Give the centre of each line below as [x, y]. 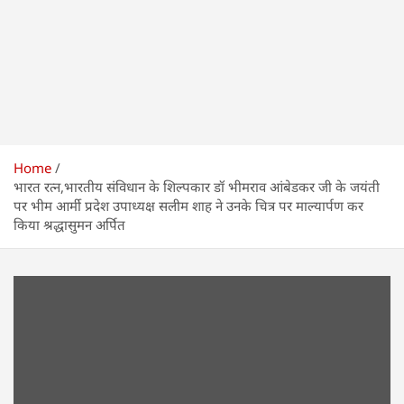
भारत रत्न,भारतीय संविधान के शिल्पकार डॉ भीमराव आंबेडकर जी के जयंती [197, 187]
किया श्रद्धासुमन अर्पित [69, 225]
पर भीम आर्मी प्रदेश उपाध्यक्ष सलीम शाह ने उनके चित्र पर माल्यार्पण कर [188, 206]
